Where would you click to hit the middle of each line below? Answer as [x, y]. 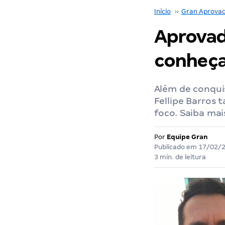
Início [162, 11]
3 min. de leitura [180, 157]
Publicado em [176, 147]
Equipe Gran [187, 137]
